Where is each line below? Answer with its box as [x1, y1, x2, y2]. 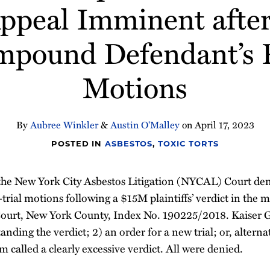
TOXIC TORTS [158, 139, 219, 148]
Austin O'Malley [110, 118, 180, 132]
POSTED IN [51, 139, 105, 148]
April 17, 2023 [194, 118, 254, 132]
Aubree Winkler [30, 118, 98, 132]
